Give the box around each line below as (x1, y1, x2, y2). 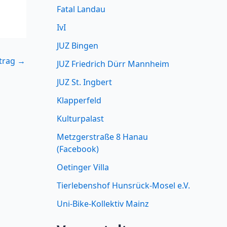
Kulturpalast (57, 112, 104, 124)
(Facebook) (57, 143, 99, 155)
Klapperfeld (57, 94, 101, 106)
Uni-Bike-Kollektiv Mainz (57, 198, 149, 209)
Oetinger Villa (57, 161, 109, 173)
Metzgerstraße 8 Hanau (57, 131, 148, 142)
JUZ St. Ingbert (57, 76, 112, 88)
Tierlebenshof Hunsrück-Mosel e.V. (57, 179, 190, 191)
